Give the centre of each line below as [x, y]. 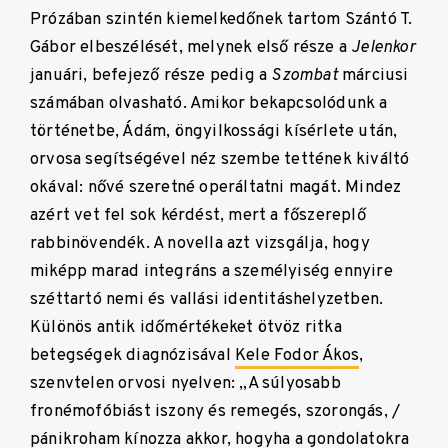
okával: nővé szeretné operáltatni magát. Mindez [216, 188]
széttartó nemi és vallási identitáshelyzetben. [207, 300]
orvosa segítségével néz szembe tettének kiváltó [220, 160]
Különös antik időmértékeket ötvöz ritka [186, 328]
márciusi [373, 76]
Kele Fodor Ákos [297, 356]
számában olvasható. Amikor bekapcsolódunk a [209, 104]
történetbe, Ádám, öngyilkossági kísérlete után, [214, 132]
